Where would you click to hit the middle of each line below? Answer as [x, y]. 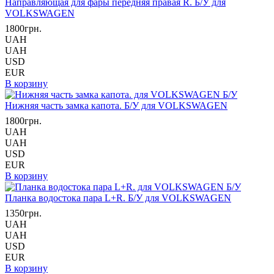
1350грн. [23, 213]
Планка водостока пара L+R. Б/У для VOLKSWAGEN [118, 198]
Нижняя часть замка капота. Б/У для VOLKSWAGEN [116, 106]
